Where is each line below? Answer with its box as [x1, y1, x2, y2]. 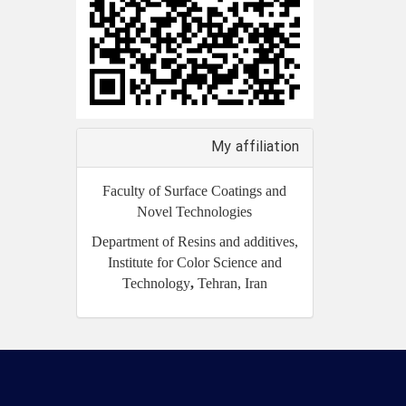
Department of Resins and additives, [91, 233, 298, 249]
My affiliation [211, 135, 299, 159]
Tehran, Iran [197, 275, 267, 291]
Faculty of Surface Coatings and [102, 182, 287, 198]
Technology [121, 275, 190, 291]
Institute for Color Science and [107, 254, 282, 270]
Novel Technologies [137, 203, 253, 219]
